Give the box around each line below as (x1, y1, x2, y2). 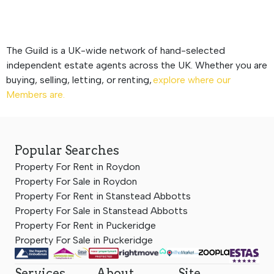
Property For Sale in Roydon (15, 175, 137, 187)
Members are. (6, 88, 65, 100)
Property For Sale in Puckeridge (15, 234, 153, 246)
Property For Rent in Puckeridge (15, 219, 156, 231)
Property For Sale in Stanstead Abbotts (15, 204, 188, 217)
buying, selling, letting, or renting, (6, 73, 153, 86)
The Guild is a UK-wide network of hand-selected (6, 44, 225, 56)
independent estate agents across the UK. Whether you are (6, 59, 267, 71)
